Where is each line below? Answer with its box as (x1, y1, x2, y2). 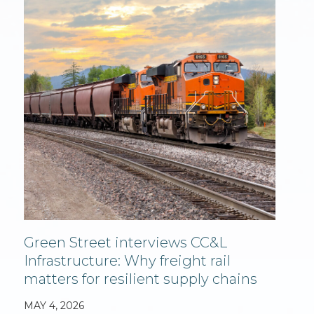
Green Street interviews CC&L (24, 234, 228, 252)
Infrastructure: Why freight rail (24, 252, 231, 270)
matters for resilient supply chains (24, 271, 258, 288)
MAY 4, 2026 (24, 299, 85, 313)
